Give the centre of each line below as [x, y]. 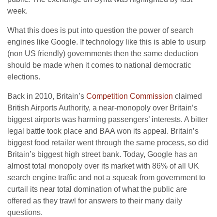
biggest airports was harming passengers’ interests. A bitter [108, 119]
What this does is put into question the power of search [101, 30]
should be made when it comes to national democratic [99, 65]
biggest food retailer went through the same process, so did [108, 143]
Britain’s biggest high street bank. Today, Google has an [102, 154]
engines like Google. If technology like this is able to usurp [107, 42]
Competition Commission [130, 96]
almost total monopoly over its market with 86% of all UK [103, 166]
